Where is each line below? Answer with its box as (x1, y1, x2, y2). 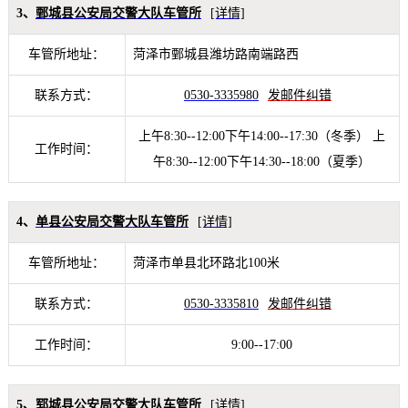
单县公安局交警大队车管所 (35, 215, 189, 229)
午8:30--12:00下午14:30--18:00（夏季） (153, 155, 372, 169)
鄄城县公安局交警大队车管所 (35, 6, 201, 21)
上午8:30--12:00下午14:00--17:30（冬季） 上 (138, 129, 386, 144)
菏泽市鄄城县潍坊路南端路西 (132, 47, 299, 62)
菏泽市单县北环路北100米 (132, 256, 280, 270)
